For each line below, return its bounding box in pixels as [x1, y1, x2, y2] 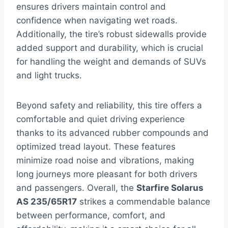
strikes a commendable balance [77, 196, 210, 207]
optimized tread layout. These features [16, 141, 176, 152]
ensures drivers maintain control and [16, 2, 166, 12]
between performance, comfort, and [16, 210, 165, 221]
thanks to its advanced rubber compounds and [16, 128, 209, 138]
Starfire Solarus [136, 183, 204, 193]
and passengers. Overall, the [16, 183, 136, 193]
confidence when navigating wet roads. [16, 15, 178, 26]
